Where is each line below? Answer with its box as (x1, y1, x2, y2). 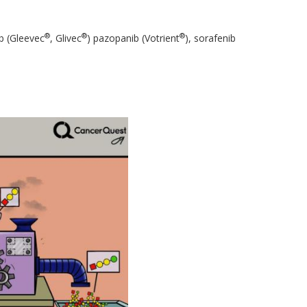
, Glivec (49, 32, 82, 45)
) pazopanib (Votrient (86, 32, 180, 45)
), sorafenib (184, 32, 236, 45)
